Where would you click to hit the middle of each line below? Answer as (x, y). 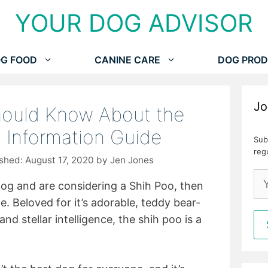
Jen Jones (132, 160)
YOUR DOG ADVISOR (134, 23)
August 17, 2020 (60, 160)
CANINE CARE (127, 60)
